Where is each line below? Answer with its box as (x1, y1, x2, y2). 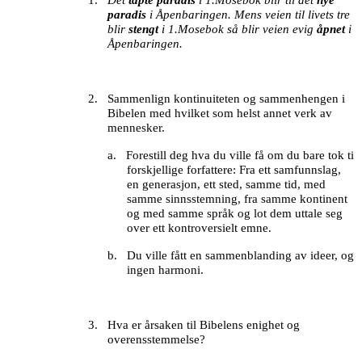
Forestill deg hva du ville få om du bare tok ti (126, 149, 355, 162)
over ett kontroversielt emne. (127, 221, 272, 235)
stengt (128, 23, 159, 36)
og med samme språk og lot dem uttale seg (127, 207, 343, 221)
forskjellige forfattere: (127, 163, 237, 177)
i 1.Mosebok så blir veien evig (158, 23, 318, 36)
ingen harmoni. (127, 263, 204, 277)
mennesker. (107, 121, 166, 135)
